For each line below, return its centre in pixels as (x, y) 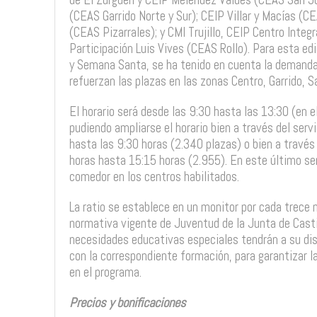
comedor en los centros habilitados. (154, 177)
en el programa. (105, 272)
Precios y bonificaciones (127, 302)
